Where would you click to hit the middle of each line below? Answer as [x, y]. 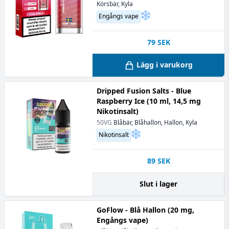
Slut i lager [158, 184]
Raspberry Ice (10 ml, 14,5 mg [149, 101]
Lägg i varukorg [165, 64]
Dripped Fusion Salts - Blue [144, 90]
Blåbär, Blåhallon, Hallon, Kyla [155, 122]
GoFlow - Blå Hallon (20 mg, [145, 210]
